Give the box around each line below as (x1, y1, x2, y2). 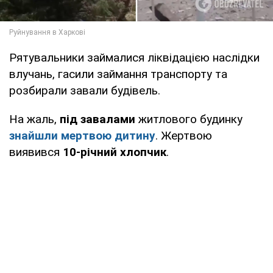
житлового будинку (135, 112, 243, 126)
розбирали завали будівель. (9, 83, 160, 97)
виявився (9, 144, 63, 159)
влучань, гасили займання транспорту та (9, 66, 227, 81)
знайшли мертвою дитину (9, 128, 155, 143)
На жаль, (9, 112, 60, 126)
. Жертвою (155, 128, 212, 143)
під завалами (60, 112, 135, 126)
